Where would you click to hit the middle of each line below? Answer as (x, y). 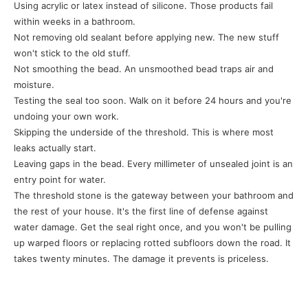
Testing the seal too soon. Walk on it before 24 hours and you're (153, 100)
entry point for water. (60, 179)
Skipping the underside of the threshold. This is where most (144, 132)
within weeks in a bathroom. (75, 21)
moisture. (34, 85)
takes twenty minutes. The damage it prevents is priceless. (141, 258)
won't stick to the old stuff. (72, 53)
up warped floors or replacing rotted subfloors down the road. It (152, 243)
